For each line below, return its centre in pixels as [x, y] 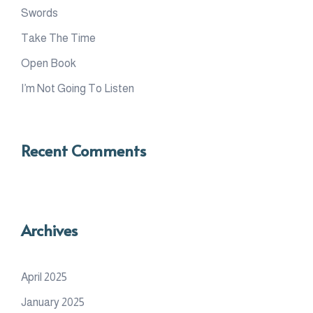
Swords [39, 13]
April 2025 [44, 277]
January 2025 [53, 302]
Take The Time [58, 38]
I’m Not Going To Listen [78, 88]
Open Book [49, 63]
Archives [49, 230]
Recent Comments [83, 150]
